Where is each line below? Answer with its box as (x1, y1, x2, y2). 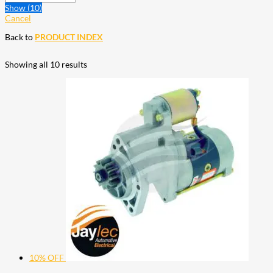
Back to (5, 32, 35, 43)
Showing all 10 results (5, 59, 87, 70)
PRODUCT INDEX (35, 32, 103, 43)
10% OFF (29, 252, 64, 263)
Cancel (5, 13, 31, 24)
